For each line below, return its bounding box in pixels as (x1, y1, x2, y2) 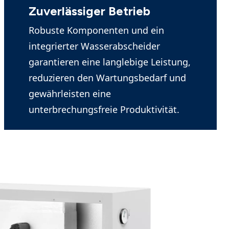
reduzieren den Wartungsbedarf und (29, 72, 186, 84)
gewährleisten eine (29, 87, 111, 100)
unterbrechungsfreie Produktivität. (29, 103, 179, 116)
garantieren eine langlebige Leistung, (29, 56, 191, 68)
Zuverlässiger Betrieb (29, 4, 150, 18)
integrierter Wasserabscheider (29, 40, 160, 52)
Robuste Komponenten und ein (29, 24, 164, 36)
